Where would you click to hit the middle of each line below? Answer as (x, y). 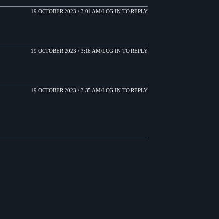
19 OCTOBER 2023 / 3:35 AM (66, 90)
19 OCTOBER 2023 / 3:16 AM (66, 51)
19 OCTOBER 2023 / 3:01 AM (66, 11)
